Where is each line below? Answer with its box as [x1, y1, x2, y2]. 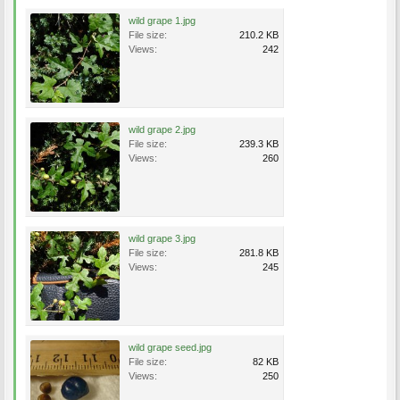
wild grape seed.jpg [129, 342, 212, 353]
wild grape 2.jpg [129, 124, 196, 135]
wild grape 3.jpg [129, 233, 196, 244]
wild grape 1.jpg [129, 15, 196, 26]
